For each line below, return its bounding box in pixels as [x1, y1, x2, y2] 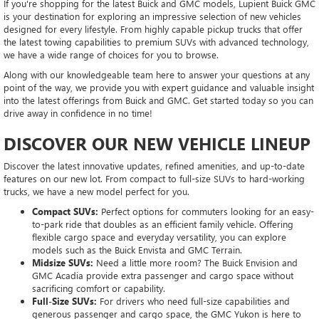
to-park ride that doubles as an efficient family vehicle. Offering [32, 217, 293, 230]
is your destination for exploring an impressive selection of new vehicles [4, 9, 301, 22]
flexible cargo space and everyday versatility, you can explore [32, 230, 286, 243]
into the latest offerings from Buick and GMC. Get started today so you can [4, 93, 313, 106]
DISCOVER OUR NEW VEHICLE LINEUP [4, 131, 310, 155]
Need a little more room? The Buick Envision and [96, 256, 298, 268]
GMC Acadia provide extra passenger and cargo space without [32, 268, 293, 281]
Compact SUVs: [32, 204, 98, 217]
